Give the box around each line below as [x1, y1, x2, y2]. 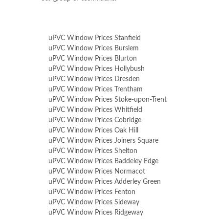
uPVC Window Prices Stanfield [48, 35, 141, 42]
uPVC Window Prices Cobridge [48, 117, 141, 124]
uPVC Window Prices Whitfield [48, 107, 142, 113]
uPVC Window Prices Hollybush [48, 66, 145, 72]
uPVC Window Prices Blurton [48, 55, 137, 62]
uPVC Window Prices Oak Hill [48, 127, 138, 134]
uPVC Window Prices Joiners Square [48, 137, 158, 144]
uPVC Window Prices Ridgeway [48, 209, 143, 216]
